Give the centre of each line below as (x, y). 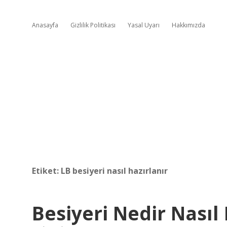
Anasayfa (45, 25)
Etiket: (46, 171)
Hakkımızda (188, 25)
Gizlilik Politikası (93, 25)
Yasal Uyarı (144, 25)
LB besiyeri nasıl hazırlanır (114, 171)
